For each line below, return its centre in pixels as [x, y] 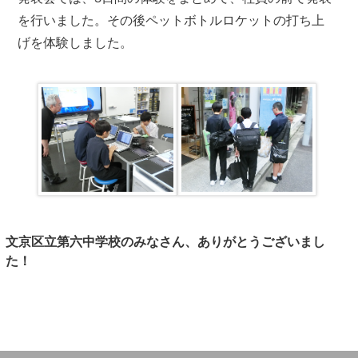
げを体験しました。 [76, 44]
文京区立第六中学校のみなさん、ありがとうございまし [166, 242]
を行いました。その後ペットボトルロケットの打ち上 [171, 21]
